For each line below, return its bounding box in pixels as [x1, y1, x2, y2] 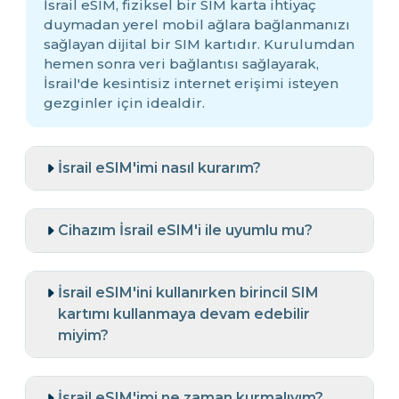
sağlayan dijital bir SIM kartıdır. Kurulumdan [44, 36, 354, 53]
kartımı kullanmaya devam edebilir [58, 305, 310, 323]
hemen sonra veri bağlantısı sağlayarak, [44, 55, 319, 73]
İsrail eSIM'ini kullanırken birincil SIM [58, 284, 319, 302]
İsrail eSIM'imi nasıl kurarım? [58, 159, 261, 177]
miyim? [58, 327, 109, 345]
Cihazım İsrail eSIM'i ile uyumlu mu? [58, 222, 313, 240]
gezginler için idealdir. [44, 94, 205, 112]
